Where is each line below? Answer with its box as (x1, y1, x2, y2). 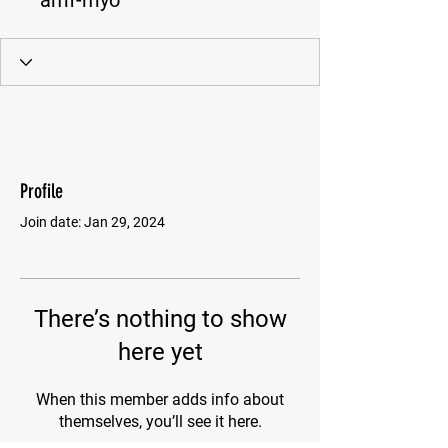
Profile (20, 179, 63, 203)
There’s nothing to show (33, 305, 287, 333)
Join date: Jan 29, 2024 (20, 214, 165, 230)
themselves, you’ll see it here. (58, 412, 262, 431)
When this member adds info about (36, 390, 284, 409)
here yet (117, 338, 203, 366)
